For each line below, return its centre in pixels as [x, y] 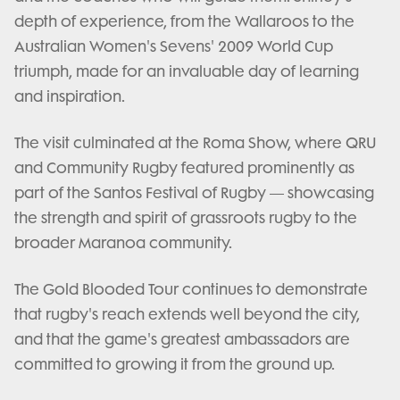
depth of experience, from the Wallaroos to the [184, 21]
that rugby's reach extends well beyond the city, [187, 314]
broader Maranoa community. [123, 242]
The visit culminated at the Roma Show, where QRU [196, 142]
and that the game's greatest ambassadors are [182, 339]
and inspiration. [70, 96]
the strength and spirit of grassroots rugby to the [186, 217]
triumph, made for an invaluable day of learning [187, 71]
